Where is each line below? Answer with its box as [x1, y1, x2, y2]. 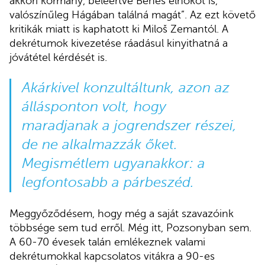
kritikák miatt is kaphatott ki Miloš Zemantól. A [9, 23, 228, 35]
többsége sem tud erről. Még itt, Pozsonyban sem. [9, 222, 251, 234]
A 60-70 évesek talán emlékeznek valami [9, 236, 205, 248]
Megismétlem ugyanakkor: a [21, 156, 205, 172]
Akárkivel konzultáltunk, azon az [21, 80, 230, 96]
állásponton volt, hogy [21, 99, 166, 115]
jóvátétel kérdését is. [9, 51, 107, 64]
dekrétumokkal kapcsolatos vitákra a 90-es [9, 250, 215, 263]
